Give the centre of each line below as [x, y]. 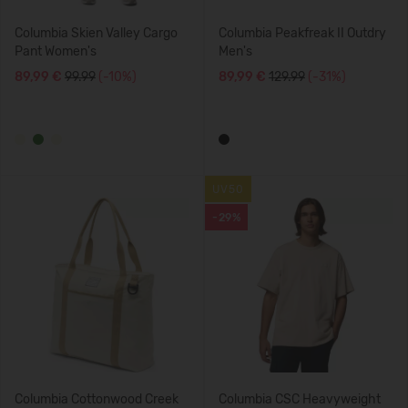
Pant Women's [56, 51]
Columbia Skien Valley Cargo [96, 33]
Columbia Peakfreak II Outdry [302, 33]
